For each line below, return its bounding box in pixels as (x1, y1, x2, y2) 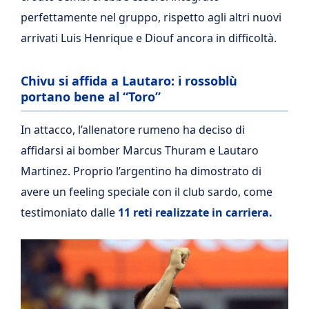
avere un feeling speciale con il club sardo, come (21, 184, 272, 200)
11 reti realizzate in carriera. (118, 205, 272, 221)
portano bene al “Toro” (21, 88, 161, 106)
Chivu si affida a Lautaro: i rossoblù (21, 72, 237, 90)
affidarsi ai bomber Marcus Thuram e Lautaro (21, 143, 259, 159)
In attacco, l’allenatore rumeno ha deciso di (21, 122, 245, 138)
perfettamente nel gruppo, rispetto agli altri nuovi (21, 10, 281, 26)
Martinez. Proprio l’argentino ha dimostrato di (21, 163, 261, 179)
